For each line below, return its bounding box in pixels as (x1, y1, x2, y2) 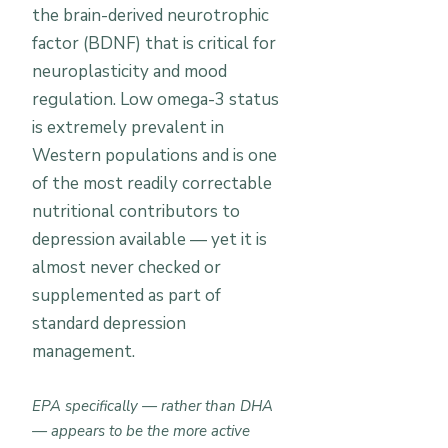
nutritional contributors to (32, 200, 240, 223)
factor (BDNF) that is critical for (32, 32, 276, 55)
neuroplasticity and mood (32, 60, 227, 83)
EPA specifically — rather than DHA (32, 396, 273, 416)
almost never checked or (32, 256, 221, 279)
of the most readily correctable (32, 172, 272, 195)
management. (32, 340, 135, 363)
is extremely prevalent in (32, 116, 224, 139)
